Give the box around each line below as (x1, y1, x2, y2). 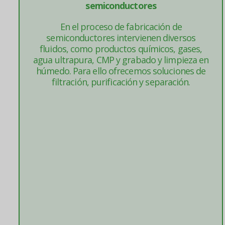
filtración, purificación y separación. (51, 76, 190, 88)
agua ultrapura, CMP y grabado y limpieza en (33, 54, 209, 66)
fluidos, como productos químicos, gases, (40, 43, 202, 55)
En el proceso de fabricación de (60, 21, 182, 33)
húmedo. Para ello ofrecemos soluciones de (36, 65, 206, 77)
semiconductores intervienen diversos (46, 32, 195, 44)
